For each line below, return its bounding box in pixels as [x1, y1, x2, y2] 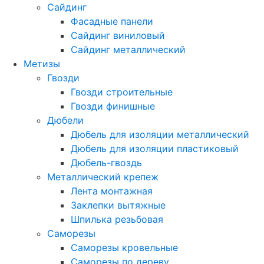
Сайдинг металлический [71, 44, 186, 55]
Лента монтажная [71, 185, 153, 197]
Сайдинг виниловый [71, 29, 165, 41]
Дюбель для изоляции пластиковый [71, 143, 239, 154]
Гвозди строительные [71, 86, 173, 98]
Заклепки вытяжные [71, 199, 166, 211]
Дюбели [47, 114, 84, 126]
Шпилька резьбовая [71, 213, 163, 225]
